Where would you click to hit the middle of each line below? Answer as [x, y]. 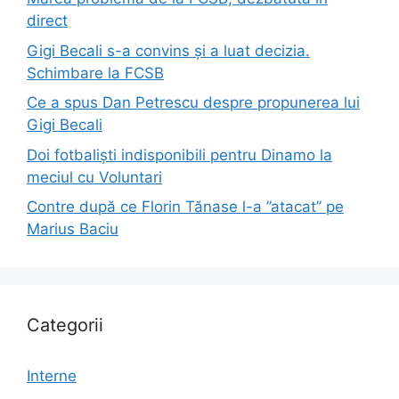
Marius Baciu [73, 229]
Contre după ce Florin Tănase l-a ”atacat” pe [185, 207]
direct [47, 21]
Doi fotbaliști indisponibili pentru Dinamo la [179, 155]
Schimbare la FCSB [95, 73]
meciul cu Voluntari [94, 177]
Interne [52, 376]
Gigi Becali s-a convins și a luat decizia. [168, 50]
